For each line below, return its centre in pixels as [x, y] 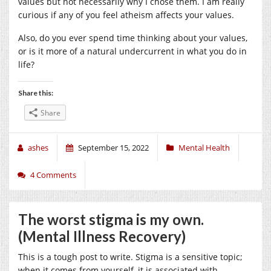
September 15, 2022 [113, 147]
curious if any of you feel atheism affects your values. [126, 15]
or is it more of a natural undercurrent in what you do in [132, 51]
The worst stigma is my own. [111, 219]
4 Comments [53, 175]
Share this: [36, 93]
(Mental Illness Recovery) [102, 236]
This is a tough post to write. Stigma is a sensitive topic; [130, 256]
